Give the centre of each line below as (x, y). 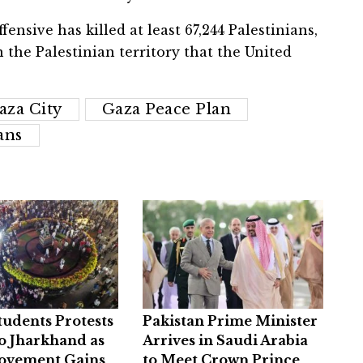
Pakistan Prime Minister (230, 321)
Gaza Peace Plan (166, 110)
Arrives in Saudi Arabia (225, 341)
